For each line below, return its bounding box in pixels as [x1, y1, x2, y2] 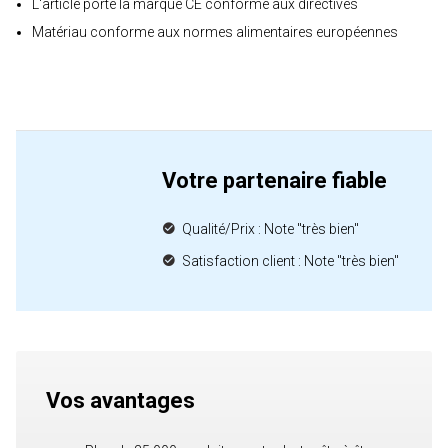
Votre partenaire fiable [162, 168, 387, 193]
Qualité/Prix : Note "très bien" [182, 221, 359, 237]
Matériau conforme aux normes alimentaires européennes [32, 24, 398, 40]
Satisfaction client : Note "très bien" [182, 253, 399, 269]
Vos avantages [46, 388, 195, 413]
